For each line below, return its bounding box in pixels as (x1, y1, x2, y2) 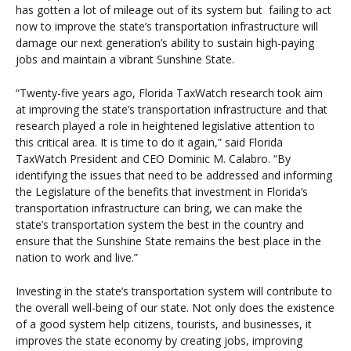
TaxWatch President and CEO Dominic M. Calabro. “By (16, 151, 291, 167)
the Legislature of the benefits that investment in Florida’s (16, 184, 308, 200)
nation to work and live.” (16, 250, 138, 266)
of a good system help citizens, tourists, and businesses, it (16, 317, 312, 332)
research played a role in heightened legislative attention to (16, 118, 315, 134)
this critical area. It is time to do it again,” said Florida (16, 135, 283, 150)
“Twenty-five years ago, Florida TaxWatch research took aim (16, 85, 323, 101)
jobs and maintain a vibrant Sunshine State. (16, 51, 234, 67)
